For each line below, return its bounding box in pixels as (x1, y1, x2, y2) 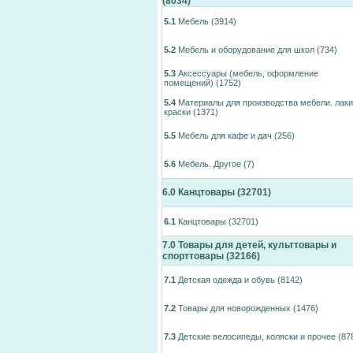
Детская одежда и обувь (178, 275, 275, 284)
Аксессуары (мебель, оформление (178, 69, 318, 78)
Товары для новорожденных (178, 303, 291, 313)
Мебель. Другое (178, 159, 241, 169)
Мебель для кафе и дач (178, 131, 272, 140)
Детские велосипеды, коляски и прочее (178, 332, 336, 341)
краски (164, 107, 191, 117)
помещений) (164, 78, 214, 87)
